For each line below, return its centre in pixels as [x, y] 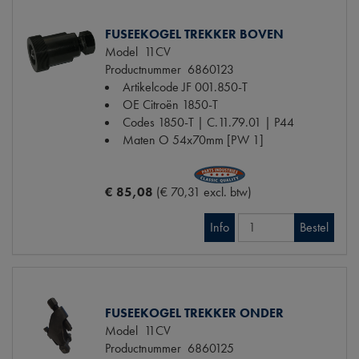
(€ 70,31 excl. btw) [204, 192]
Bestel [314, 227]
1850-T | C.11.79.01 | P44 [226, 122]
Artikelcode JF [157, 87]
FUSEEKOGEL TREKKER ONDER [194, 313]
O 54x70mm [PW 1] [211, 139]
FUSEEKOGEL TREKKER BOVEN [194, 34]
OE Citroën [151, 104]
